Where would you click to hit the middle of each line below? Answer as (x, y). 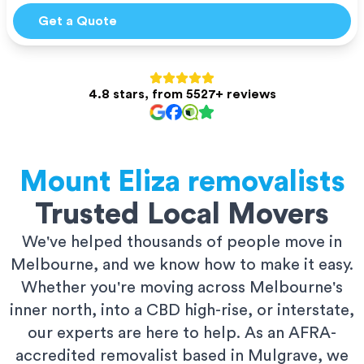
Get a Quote (78, 21)
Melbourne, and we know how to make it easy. (182, 265)
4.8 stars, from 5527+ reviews (182, 94)
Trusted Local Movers (182, 214)
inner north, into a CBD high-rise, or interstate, (182, 310)
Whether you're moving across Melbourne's (182, 288)
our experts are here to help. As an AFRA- (182, 333)
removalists (266, 182)
